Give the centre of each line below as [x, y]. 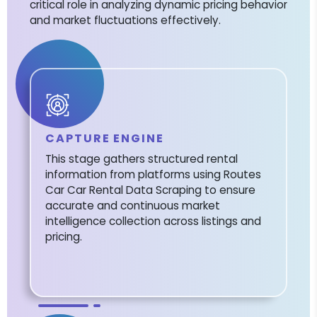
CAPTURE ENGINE [105, 139]
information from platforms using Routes [153, 175]
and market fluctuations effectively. [125, 21]
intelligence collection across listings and [153, 221]
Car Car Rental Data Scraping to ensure [150, 190]
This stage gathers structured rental [142, 159]
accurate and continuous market [133, 206]
